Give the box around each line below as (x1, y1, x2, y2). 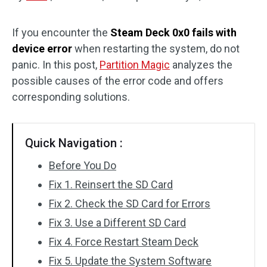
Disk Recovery (23, 13, 85, 24)
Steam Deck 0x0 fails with (110, 26, 237, 39)
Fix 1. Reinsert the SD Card (49, 178, 173, 191)
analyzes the (170, 58, 232, 71)
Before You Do (49, 159, 116, 172)
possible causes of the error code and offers (12, 74, 223, 87)
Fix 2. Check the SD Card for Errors (49, 197, 210, 210)
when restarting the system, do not (74, 42, 240, 55)
